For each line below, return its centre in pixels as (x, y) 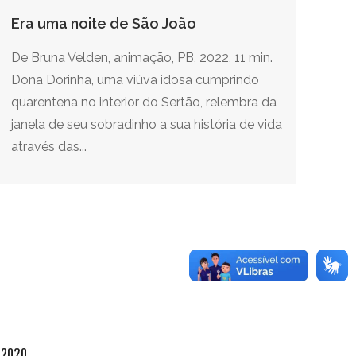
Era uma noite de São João (104, 23)
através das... (49, 146)
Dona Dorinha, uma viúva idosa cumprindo (135, 79)
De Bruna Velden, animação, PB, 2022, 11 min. (142, 57)
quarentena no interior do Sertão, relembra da (144, 102)
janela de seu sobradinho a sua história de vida (147, 124)
